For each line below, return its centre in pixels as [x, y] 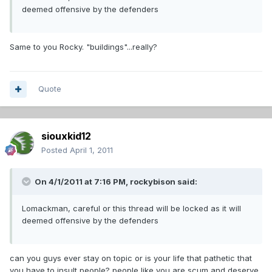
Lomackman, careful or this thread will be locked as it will [131, 209]
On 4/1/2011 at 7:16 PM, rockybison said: [115, 182]
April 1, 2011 [91, 150]
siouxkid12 [66, 136]
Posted [56, 150]
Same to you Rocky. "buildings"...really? [83, 47]
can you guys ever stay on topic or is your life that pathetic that [131, 258]
